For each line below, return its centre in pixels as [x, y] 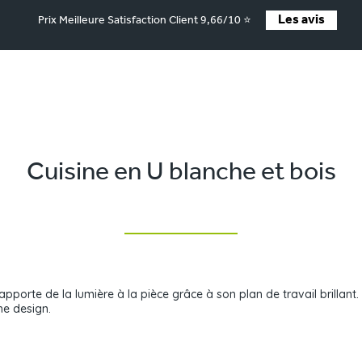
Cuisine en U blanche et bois [181, 173]
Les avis [301, 20]
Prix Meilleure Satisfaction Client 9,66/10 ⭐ [144, 21]
